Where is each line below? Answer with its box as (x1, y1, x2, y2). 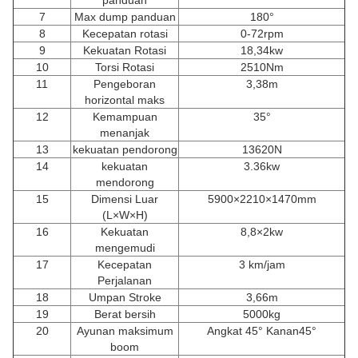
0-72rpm (240, 26, 284, 40)
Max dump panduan (74, 10, 176, 23)
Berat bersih (93, 307, 156, 320)
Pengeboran (93, 77, 156, 90)
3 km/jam (238, 257, 285, 271)
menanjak (100, 125, 149, 139)
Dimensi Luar (91, 192, 158, 205)
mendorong (95, 175, 154, 189)
